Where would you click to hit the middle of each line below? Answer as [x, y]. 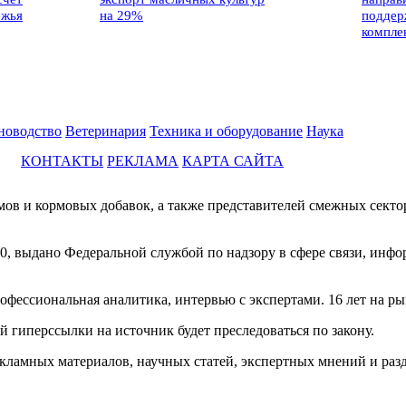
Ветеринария [106, 131]
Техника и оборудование [226, 131]
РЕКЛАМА [143, 161]
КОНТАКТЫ [62, 161]
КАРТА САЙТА [233, 161]
